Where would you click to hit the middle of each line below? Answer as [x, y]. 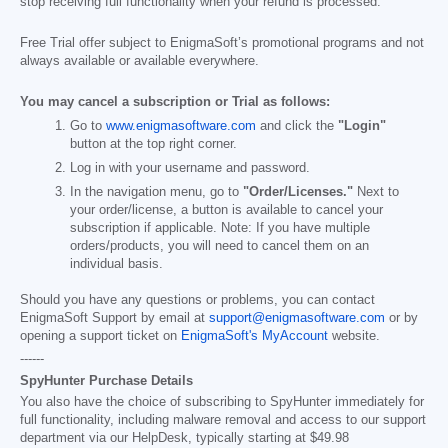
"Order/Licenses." [298, 192]
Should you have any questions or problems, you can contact [197, 300]
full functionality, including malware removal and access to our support [223, 420]
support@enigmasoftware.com [297, 318]
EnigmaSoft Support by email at [114, 318]
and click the [297, 125]
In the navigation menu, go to [156, 192]
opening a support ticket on [100, 336]
